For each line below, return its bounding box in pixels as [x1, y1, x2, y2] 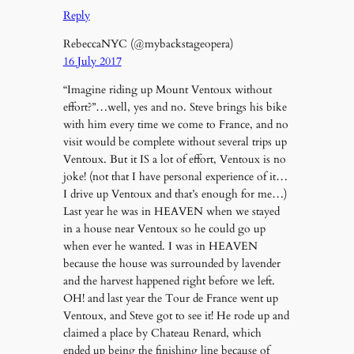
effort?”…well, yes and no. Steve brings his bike [62, 100, 287, 115]
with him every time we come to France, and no [62, 117, 288, 133]
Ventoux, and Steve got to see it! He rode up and [62, 308, 289, 324]
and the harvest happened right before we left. [62, 273, 275, 289]
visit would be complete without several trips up [62, 134, 287, 150]
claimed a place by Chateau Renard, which [62, 326, 262, 341]
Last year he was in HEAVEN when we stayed [62, 204, 280, 220]
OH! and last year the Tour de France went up [62, 291, 278, 307]
